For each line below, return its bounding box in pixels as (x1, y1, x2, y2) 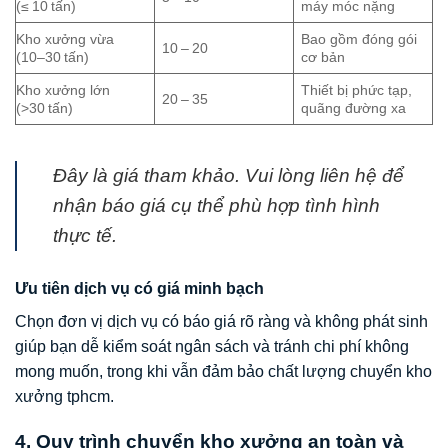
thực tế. (53, 225, 117, 247)
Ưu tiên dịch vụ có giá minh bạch (15, 280, 264, 298)
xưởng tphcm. (15, 388, 114, 406)
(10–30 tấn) (16, 48, 89, 65)
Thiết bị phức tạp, (301, 81, 413, 98)
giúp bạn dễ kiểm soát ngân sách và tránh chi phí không (15, 338, 409, 356)
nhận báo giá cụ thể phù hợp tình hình (53, 195, 380, 217)
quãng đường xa (301, 99, 407, 116)
